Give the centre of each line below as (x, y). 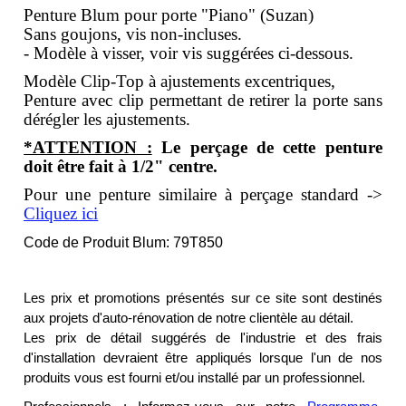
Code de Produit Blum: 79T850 (124, 243)
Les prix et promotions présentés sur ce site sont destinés (203, 299)
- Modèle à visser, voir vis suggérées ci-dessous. (189, 53)
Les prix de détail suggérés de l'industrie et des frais (203, 338)
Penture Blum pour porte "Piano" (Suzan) (169, 15)
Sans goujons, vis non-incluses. (133, 34)
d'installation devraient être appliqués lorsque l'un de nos (203, 358)
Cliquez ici (61, 214)
